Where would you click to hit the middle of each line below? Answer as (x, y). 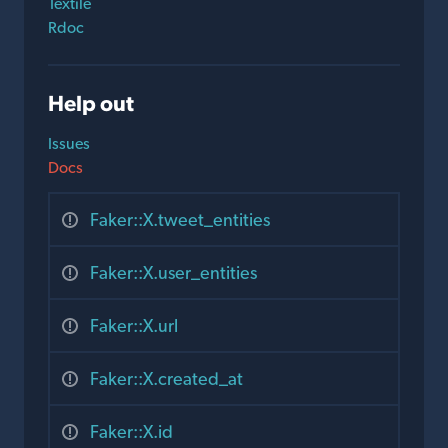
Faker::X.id (131, 432)
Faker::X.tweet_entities (180, 220)
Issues (69, 144)
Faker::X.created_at (166, 379)
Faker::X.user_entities (173, 273)
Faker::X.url (134, 326)
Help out (91, 103)
